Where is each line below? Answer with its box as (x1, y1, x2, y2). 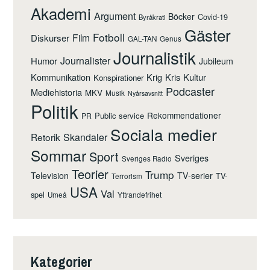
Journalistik (113, 45, 196, 70)
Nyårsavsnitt (128, 89, 163, 98)
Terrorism (111, 171, 143, 181)
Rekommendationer (147, 109, 222, 122)
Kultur (183, 71, 207, 84)
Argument (94, 8, 136, 24)
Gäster (184, 24, 231, 46)
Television (31, 169, 69, 182)
